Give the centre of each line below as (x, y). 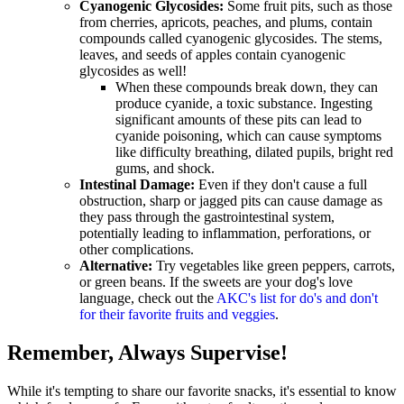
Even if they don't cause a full (281, 184)
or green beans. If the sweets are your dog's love (216, 281)
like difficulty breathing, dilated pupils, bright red (254, 151)
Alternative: (118, 265)
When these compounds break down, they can (247, 87)
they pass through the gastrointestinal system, (207, 216)
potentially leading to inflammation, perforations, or (225, 233)
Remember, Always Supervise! (147, 352)
